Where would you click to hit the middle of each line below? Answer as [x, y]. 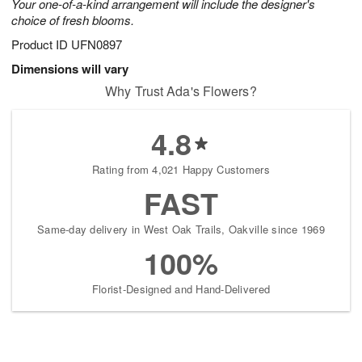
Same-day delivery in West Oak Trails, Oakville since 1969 [181, 229]
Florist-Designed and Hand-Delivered [181, 289]
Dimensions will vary [70, 69]
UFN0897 [97, 44]
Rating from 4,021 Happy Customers [181, 170]
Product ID [41, 44]
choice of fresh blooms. [73, 20]
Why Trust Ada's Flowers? [181, 91]
